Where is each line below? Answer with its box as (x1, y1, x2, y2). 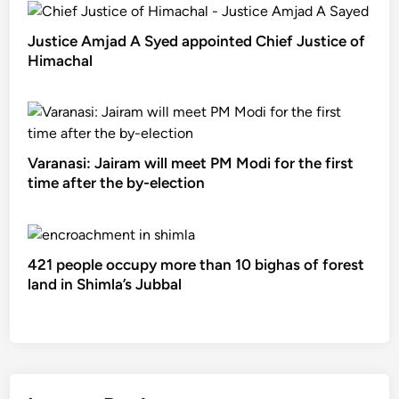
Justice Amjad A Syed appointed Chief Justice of (28, 31, 366, 50)
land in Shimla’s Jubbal (28, 274, 183, 293)
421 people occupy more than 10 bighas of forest (28, 255, 365, 273)
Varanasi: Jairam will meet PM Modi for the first (28, 153, 354, 172)
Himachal (28, 51, 94, 69)
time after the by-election (28, 173, 206, 191)
